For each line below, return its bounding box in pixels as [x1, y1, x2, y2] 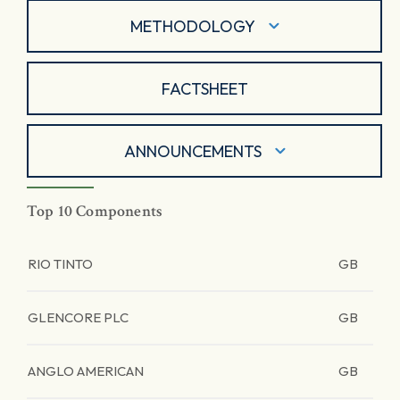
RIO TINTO [28, 255, 93, 272]
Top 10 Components [27, 201, 163, 221]
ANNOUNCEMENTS [123, 140, 262, 162]
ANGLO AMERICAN [28, 362, 144, 379]
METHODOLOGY [129, 15, 255, 37]
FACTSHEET [161, 78, 248, 99]
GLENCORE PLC [28, 309, 129, 326]
